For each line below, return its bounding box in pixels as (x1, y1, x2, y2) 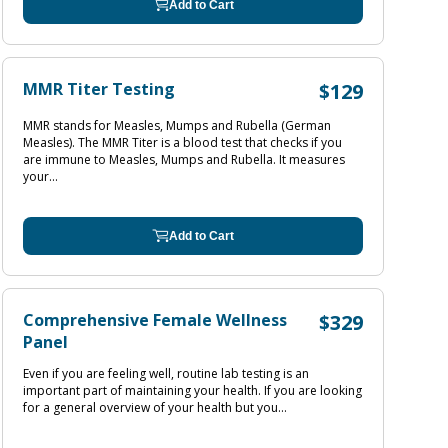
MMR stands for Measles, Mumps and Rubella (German (23, 117, 331, 134)
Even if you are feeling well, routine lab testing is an (23, 365, 309, 382)
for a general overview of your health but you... (23, 399, 287, 416)
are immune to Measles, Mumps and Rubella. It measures (23, 151, 345, 168)
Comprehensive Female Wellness (23, 309, 287, 331)
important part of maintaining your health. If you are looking (23, 382, 362, 399)
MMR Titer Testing (23, 78, 175, 100)
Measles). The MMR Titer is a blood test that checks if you (23, 134, 342, 151)
